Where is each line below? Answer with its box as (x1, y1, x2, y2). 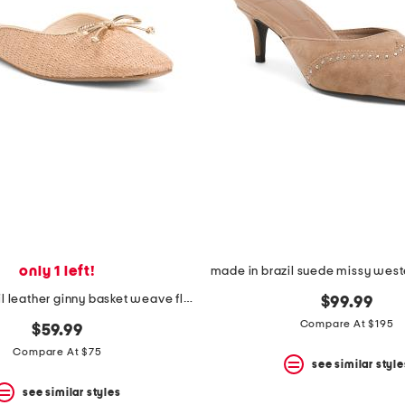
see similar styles (23, 386, 121, 398)
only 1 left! (19, 264, 96, 279)
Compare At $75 (13, 346, 102, 358)
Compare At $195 (299, 318, 394, 330)
